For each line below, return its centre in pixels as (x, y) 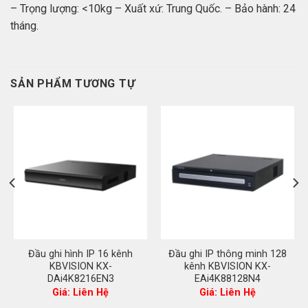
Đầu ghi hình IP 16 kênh (80, 254)
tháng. (24, 25)
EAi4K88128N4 (228, 279)
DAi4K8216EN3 (80, 279)
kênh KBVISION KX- (228, 267)
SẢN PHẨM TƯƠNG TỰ (73, 83)
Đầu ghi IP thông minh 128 (228, 254)
